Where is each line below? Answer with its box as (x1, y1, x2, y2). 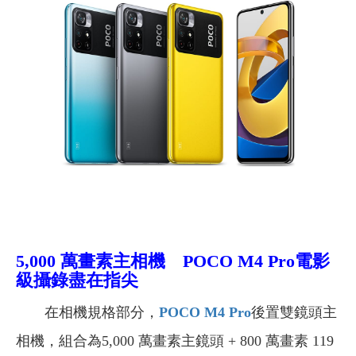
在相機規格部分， (16, 304, 159, 321)
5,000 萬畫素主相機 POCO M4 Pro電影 (16, 251, 330, 272)
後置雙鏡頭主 (251, 304, 337, 321)
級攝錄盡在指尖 (16, 270, 138, 291)
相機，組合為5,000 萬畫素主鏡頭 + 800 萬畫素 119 (16, 333, 334, 350)
